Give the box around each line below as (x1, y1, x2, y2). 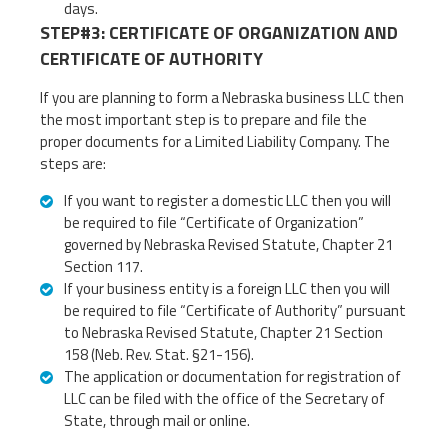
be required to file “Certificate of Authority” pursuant (64, 298, 406, 322)
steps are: (40, 151, 106, 175)
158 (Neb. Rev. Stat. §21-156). (64, 342, 254, 366)
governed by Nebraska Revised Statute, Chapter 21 (64, 232, 393, 256)
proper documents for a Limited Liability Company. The (40, 129, 390, 153)
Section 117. (64, 254, 143, 278)
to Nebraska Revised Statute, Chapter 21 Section (64, 320, 383, 344)
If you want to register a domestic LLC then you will (64, 188, 391, 212)
